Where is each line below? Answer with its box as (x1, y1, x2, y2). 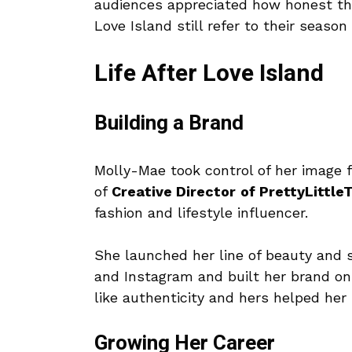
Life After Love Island (94, 57, 324, 92)
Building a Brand (94, 108, 244, 139)
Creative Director (112, 183, 236, 200)
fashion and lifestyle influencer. (94, 204, 308, 222)
